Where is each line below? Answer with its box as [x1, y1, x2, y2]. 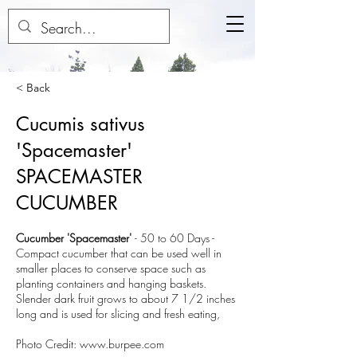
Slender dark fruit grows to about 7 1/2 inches [16, 291, 235, 306]
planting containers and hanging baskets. [16, 276, 206, 291]
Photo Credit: [16, 336, 80, 351]
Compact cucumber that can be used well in [16, 245, 222, 261]
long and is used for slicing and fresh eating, [16, 306, 220, 321]
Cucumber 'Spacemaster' [16, 230, 135, 245]
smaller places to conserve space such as [16, 261, 206, 276]
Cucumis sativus [16, 112, 145, 136]
